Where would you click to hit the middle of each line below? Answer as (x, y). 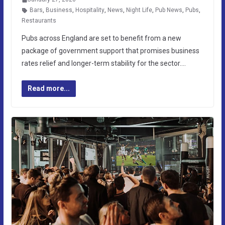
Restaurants (39, 21)
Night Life (139, 10)
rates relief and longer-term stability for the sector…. (103, 64)
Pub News (168, 10)
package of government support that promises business (110, 51)
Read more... (48, 89)
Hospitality (90, 10)
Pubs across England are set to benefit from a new (101, 38)
